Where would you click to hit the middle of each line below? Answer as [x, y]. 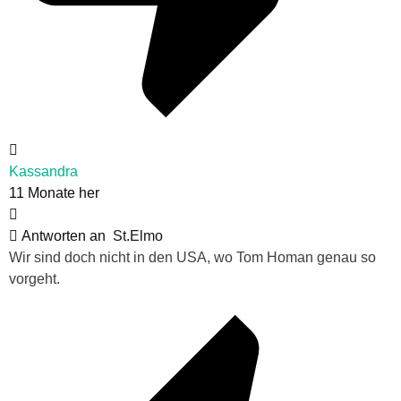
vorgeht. [34, 278]
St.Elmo [138, 235]
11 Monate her [54, 192]
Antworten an [65, 235]
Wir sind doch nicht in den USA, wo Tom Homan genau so [192, 257]
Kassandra [43, 171]
